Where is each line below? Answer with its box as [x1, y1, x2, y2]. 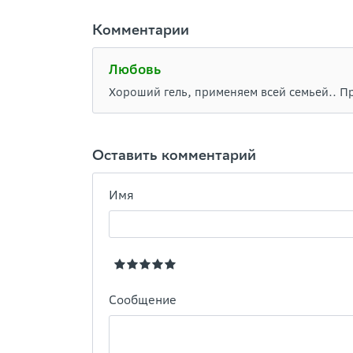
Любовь [109, 61, 161, 77]
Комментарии [92, 20, 189, 39]
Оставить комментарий [92, 146, 256, 164]
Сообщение [109, 292, 176, 307]
